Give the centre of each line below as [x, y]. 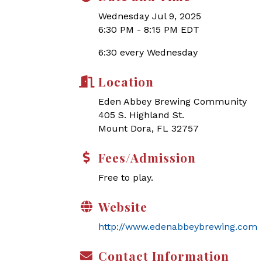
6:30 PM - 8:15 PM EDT [149, 30]
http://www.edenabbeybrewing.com [178, 227]
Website [123, 206]
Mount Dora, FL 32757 [149, 128]
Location [126, 81]
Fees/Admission [147, 157]
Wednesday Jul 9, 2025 [150, 16]
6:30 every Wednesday [148, 52]
